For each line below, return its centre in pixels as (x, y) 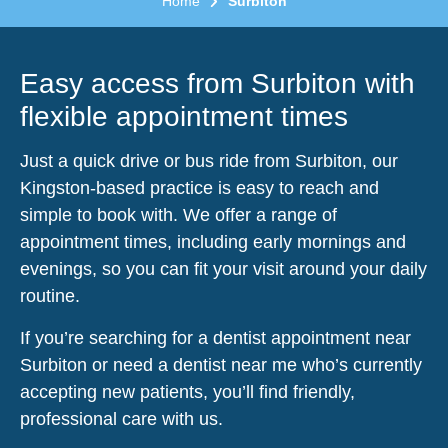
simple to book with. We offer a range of (178, 214)
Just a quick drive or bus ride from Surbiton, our (209, 160)
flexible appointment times (184, 116)
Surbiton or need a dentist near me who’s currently (221, 364)
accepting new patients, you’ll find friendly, (187, 391)
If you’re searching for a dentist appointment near (215, 337)
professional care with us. (121, 418)
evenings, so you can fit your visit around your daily (223, 268)
